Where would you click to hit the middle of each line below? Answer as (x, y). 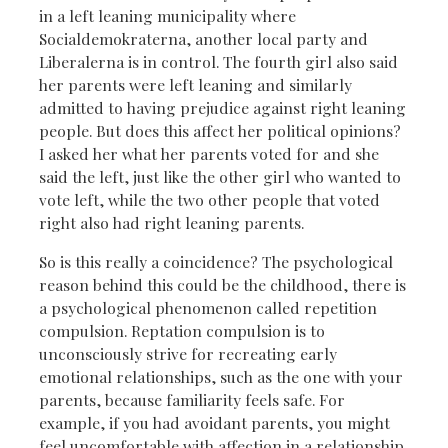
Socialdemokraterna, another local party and (203, 38)
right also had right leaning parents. (173, 222)
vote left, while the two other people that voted (209, 199)
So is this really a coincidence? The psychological (216, 261)
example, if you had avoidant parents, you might (214, 422)
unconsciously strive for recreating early (188, 353)
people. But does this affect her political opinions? (220, 130)
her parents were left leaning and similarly (195, 84)
